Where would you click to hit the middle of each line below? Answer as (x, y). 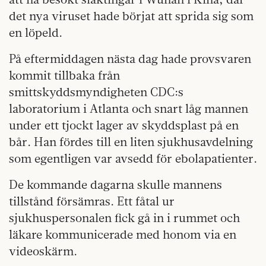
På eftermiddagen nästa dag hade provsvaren (130, 59)
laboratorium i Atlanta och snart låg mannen (129, 109)
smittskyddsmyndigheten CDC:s (96, 92)
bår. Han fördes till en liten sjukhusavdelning (131, 142)
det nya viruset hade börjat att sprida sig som (131, 16)
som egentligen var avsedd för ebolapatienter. (133, 159)
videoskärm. (43, 251)
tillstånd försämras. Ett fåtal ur (92, 201)
